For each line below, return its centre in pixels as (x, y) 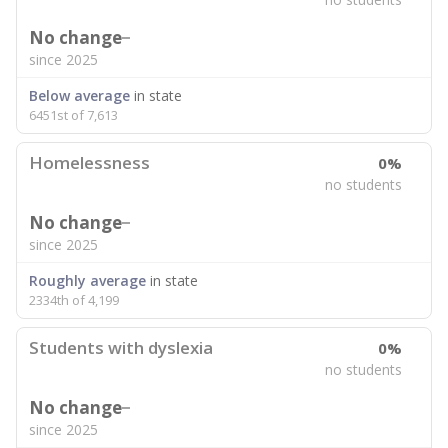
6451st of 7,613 (73, 115)
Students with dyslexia (121, 347)
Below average (79, 95)
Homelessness (89, 162)
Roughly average (87, 280)
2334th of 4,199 (74, 300)
